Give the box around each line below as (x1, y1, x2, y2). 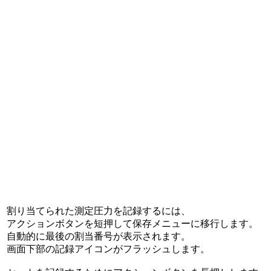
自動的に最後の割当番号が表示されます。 (7, 231, 191, 241)
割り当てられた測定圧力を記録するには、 (7, 206, 191, 216)
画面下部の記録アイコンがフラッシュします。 (7, 244, 210, 254)
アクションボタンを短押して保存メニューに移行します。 (7, 218, 258, 229)
